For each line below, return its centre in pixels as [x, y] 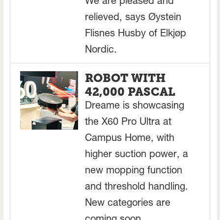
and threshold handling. [137, 188]
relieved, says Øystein [133, 18]
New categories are [128, 204]
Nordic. [101, 51]
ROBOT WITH [125, 78]
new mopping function [134, 172]
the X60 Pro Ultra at [128, 123]
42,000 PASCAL [130, 92]
